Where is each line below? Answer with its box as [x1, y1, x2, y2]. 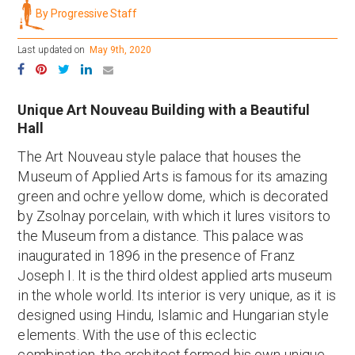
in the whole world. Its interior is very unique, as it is [17, 287, 336, 303]
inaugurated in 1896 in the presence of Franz [17, 247, 296, 264]
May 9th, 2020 [85, 44, 152, 55]
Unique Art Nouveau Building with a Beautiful [17, 101, 311, 118]
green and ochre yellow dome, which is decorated [17, 188, 329, 204]
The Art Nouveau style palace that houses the [17, 148, 302, 165]
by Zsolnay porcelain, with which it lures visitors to [17, 208, 331, 224]
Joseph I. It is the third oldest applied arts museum [17, 267, 333, 284]
